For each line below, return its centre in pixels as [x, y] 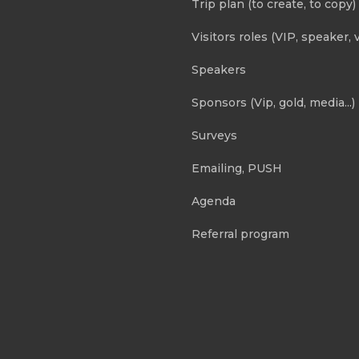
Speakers [219, 70]
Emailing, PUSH [237, 168]
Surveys [214, 135]
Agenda [214, 201]
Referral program [240, 234]
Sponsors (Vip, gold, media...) [273, 103]
